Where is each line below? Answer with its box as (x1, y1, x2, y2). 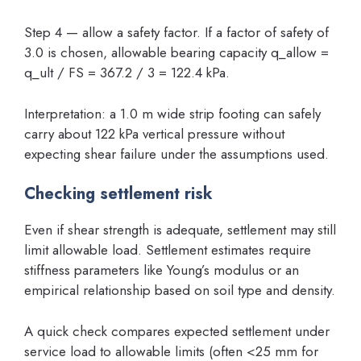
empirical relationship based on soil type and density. (24, 280, 335, 300)
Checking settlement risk (24, 182, 213, 205)
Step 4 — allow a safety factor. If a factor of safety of (24, 23, 329, 42)
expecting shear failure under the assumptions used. (24, 143, 329, 164)
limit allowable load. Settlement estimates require (24, 240, 311, 259)
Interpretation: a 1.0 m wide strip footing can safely (24, 103, 321, 123)
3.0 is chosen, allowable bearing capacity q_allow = (24, 43, 329, 62)
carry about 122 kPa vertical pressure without (24, 123, 284, 143)
